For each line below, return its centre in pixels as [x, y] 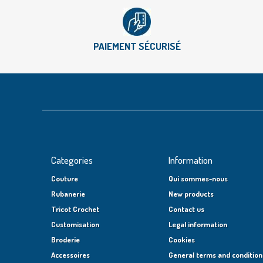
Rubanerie [68, 193]
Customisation [75, 224]
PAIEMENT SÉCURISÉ [137, 46]
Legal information [198, 224]
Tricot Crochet [75, 209]
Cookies [182, 239]
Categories [72, 160]
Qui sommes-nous [198, 178]
